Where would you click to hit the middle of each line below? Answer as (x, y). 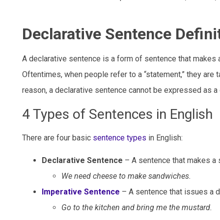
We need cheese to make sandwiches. (126, 176)
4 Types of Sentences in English (117, 114)
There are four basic (57, 137)
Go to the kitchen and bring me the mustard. (137, 208)
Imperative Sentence (81, 192)
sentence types (120, 137)
